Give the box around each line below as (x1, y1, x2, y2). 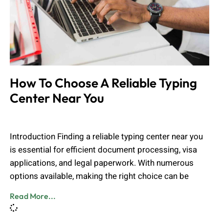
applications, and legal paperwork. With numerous (10, 156, 194, 169)
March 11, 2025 (35, 111, 86, 122)
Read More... (10, 191, 56, 201)
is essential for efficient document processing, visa (10, 143, 197, 156)
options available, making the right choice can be (10, 170, 189, 182)
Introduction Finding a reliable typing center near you (10, 130, 203, 143)
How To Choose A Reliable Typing (10, 74, 197, 91)
